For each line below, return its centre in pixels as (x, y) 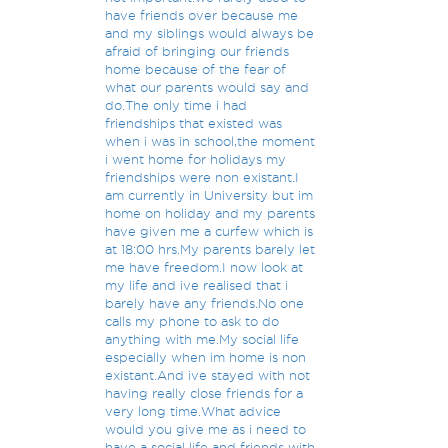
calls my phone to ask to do (192, 321)
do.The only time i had (176, 105)
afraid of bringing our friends (197, 51)
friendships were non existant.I (202, 177)
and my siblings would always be (210, 33)
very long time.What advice (193, 411)
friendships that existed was (194, 123)
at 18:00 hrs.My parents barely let (210, 249)
